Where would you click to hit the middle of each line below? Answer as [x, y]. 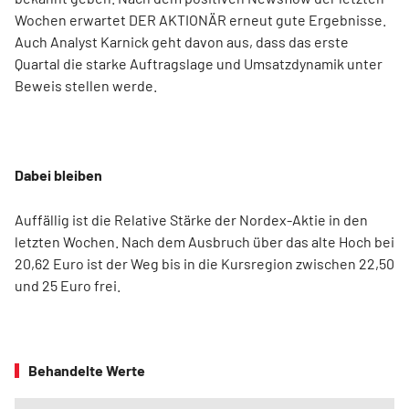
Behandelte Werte [87, 371]
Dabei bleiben [58, 175]
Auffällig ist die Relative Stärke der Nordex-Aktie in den [191, 220]
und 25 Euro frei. [68, 286]
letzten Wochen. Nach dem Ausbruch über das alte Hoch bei [204, 242]
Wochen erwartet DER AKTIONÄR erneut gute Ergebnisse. [200, 20]
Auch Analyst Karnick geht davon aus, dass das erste [182, 42]
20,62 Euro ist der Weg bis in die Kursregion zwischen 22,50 [204, 264]
